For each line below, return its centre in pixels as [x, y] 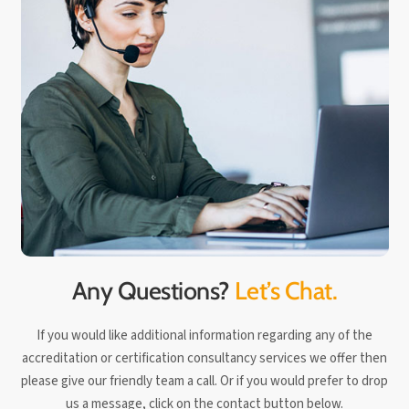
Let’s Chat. [285, 291]
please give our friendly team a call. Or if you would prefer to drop [204, 381]
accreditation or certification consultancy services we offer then [204, 358]
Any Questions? [153, 291]
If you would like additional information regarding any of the [204, 335]
